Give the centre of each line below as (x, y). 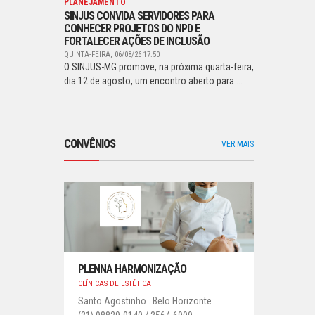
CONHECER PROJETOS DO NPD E (132, 28)
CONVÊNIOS (90, 143)
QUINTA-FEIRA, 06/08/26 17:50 (112, 54)
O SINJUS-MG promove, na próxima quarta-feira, (159, 67)
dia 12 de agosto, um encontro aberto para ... (153, 81)
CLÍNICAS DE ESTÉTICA (115, 284)
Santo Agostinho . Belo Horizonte (145, 301)
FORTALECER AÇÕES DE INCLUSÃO (137, 41)
